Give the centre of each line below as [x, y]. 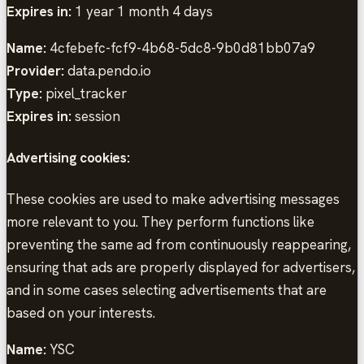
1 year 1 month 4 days [142, 12]
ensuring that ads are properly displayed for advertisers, [181, 267]
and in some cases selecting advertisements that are [167, 290]
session [96, 117]
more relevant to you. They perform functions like [160, 221]
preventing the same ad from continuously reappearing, [179, 244]
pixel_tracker [84, 94]
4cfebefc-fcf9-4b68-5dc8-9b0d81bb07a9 [181, 48]
